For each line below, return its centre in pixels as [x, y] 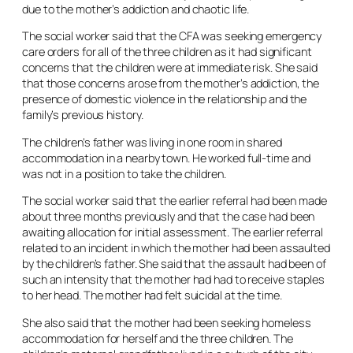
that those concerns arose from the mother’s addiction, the [171, 83]
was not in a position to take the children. [124, 173]
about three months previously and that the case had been [169, 216]
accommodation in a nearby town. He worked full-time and [166, 158]
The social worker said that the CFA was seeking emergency [172, 36]
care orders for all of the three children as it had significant [167, 52]
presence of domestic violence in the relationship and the [165, 99]
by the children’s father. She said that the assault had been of [174, 264]
